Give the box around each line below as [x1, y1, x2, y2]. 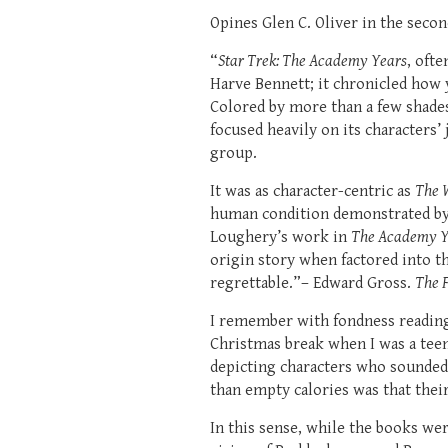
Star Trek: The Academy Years [218, 51, 407, 71]
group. [210, 143, 257, 163]
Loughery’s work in [210, 227, 351, 247]
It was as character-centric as [210, 181, 415, 201]
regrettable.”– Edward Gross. [210, 273, 415, 293]
